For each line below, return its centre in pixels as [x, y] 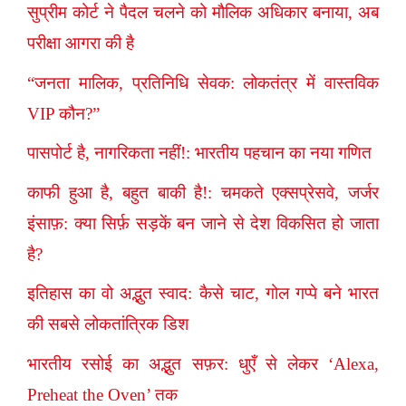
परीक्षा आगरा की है [81, 43]
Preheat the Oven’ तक [102, 394]
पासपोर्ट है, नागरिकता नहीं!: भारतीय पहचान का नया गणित [199, 153]
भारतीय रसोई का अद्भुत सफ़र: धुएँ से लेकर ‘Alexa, [203, 363]
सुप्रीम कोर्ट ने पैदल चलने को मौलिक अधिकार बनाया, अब [203, 13]
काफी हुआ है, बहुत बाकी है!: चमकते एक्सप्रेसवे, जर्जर [203, 192]
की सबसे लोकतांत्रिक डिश [108, 324]
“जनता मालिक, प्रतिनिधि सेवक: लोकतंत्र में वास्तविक [203, 82]
